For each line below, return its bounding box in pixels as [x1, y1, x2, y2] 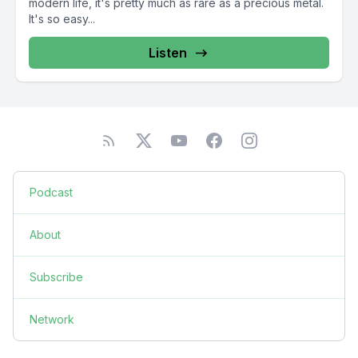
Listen [149, 45, 187, 61]
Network [30, 312, 74, 326]
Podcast [30, 185, 73, 199]
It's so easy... [29, 12, 95, 26]
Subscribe [30, 270, 83, 284]
